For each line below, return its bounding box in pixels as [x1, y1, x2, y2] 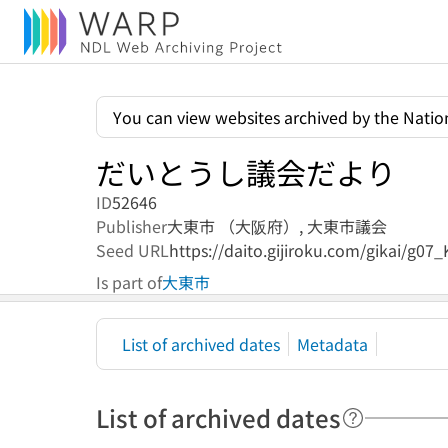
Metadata [297, 332, 368, 356]
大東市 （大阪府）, [167, 214, 307, 238]
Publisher [96, 214, 167, 238]
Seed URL [96, 238, 169, 262]
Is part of [96, 270, 162, 294]
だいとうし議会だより [96, 150, 396, 194]
